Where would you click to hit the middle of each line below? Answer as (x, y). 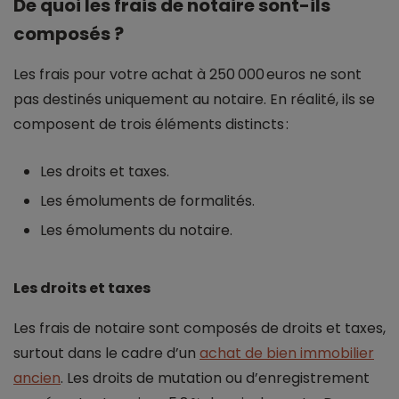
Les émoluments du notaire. (136, 231)
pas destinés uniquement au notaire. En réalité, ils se (194, 100)
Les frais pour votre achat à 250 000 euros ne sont (187, 75)
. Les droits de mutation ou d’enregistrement (215, 379)
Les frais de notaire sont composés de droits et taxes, (199, 329)
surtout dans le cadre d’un (106, 354)
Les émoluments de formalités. (147, 201)
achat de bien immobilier (287, 354)
